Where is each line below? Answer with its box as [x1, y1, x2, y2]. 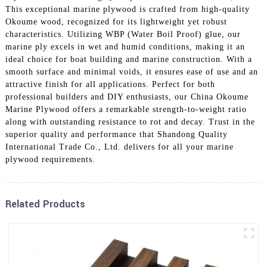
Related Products [5, 197, 85, 211]
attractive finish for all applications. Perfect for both [5, 79, 215, 89]
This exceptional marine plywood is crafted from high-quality [5, 4, 250, 14]
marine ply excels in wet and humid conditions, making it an [5, 42, 245, 51]
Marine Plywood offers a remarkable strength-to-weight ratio [5, 104, 247, 114]
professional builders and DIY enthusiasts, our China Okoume [5, 92, 249, 101]
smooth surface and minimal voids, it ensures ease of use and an [5, 67, 258, 76]
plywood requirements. [5, 154, 95, 164]
